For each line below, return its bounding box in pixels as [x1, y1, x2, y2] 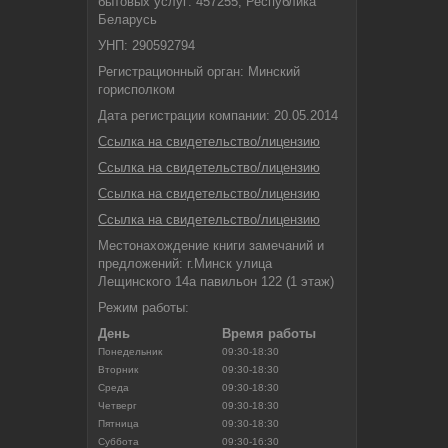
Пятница [98, 418, 139, 430]
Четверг [98, 400, 137, 412]
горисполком [98, 82, 175, 98]
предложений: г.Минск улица [98, 256, 272, 272]
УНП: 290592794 [98, 38, 195, 54]
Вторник [98, 364, 138, 376]
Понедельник [98, 346, 162, 358]
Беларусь [98, 12, 157, 28]
